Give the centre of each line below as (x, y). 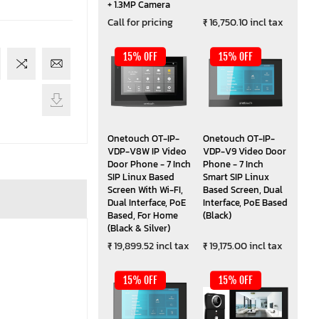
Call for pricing (140, 23)
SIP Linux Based (141, 177)
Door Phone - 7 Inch (149, 164)
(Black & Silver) (138, 229)
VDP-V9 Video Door (244, 152)
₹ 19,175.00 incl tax (242, 246)
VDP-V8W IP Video (147, 152)
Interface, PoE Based (245, 203)
